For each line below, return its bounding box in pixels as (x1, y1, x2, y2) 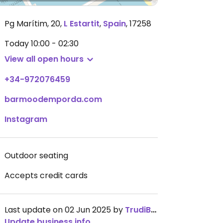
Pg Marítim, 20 (4, 18, 60, 29)
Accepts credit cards (4, 170, 88, 181)
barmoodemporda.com (4, 94, 102, 105)
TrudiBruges (125, 204, 151, 216)
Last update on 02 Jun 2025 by (4, 204, 125, 216)
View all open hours (4, 53, 84, 65)
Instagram (4, 113, 47, 125)
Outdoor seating (4, 150, 68, 161)
